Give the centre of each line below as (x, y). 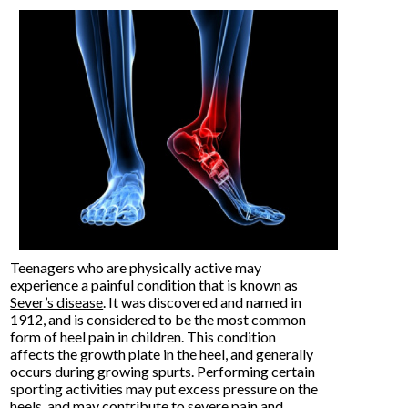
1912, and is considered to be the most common (158, 319)
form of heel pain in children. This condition (143, 337)
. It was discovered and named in (203, 302)
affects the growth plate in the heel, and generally (162, 354)
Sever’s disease (57, 302)
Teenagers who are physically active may (136, 267)
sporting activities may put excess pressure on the (164, 388)
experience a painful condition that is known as (154, 285)
